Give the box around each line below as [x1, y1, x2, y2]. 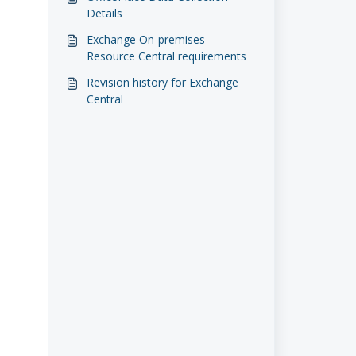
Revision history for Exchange [86, 75, 238, 90]
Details [86, 6, 122, 21]
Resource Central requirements [86, 48, 246, 64]
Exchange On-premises [86, 32, 205, 47]
